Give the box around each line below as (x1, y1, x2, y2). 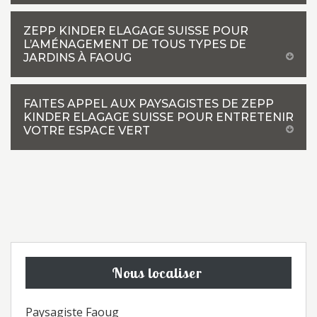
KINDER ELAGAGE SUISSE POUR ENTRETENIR (23, 110, 294, 124)
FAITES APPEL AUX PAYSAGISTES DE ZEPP (23, 97, 274, 110)
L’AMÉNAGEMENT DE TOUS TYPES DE (23, 38, 246, 51)
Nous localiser (111, 264, 202, 282)
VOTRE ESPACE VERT (23, 124, 150, 137)
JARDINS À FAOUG (23, 51, 132, 64)
